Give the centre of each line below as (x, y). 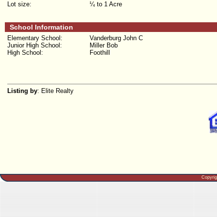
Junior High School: (35, 46)
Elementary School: (35, 38)
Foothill (100, 53)
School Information (41, 27)
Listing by (22, 91)
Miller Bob (104, 46)
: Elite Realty (55, 91)
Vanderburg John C (116, 38)
